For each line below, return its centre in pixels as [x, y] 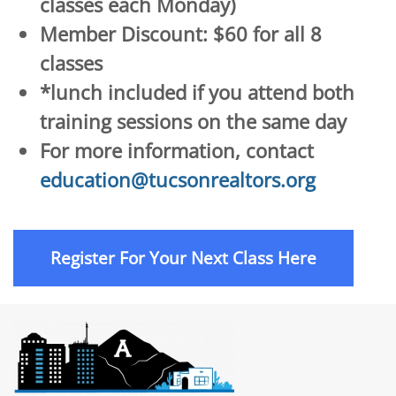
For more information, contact [177, 151]
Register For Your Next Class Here [183, 258]
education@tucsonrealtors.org [178, 180]
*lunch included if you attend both [197, 92]
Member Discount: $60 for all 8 [181, 34]
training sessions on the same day [193, 122]
